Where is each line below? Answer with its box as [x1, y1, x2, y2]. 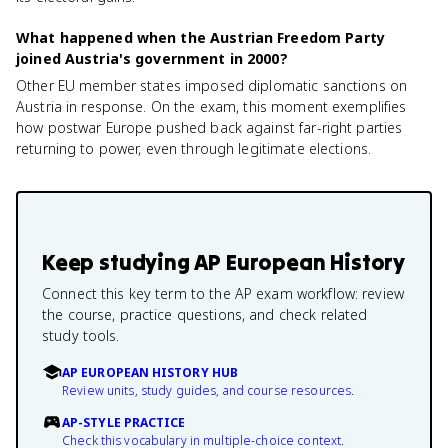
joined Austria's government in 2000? [16, 49, 288, 68]
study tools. [42, 326, 120, 345]
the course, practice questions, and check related [42, 305, 368, 324]
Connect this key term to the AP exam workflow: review [42, 284, 404, 303]
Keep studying [42, 248, 195, 276]
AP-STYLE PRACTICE [62, 414, 186, 431]
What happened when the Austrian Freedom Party [16, 28, 385, 47]
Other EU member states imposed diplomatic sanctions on [16, 76, 408, 95]
